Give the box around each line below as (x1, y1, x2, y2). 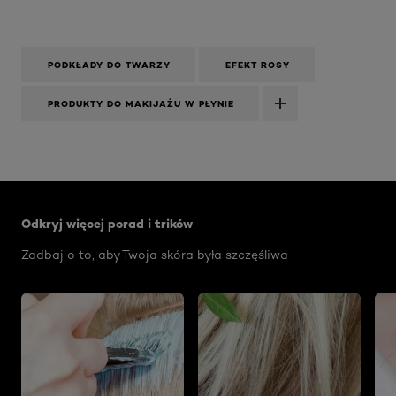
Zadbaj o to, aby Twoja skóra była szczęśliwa (21, 247, 288, 263)
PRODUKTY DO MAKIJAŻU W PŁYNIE (48, 98, 234, 110)
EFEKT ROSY (225, 59, 290, 72)
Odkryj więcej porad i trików (21, 216, 193, 232)
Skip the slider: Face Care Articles (21, 181, 248, 199)
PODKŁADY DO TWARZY (48, 59, 171, 72)
